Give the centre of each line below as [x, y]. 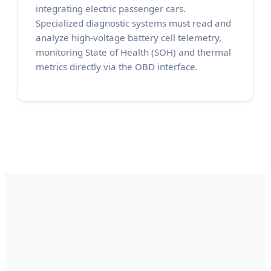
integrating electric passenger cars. [111, 9]
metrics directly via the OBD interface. [117, 67]
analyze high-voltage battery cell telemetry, [129, 38]
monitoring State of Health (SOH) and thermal [133, 52]
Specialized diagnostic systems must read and [133, 23]
